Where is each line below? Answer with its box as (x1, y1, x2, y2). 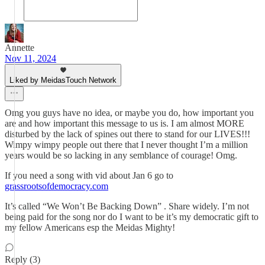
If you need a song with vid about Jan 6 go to (5, 170, 173, 180)
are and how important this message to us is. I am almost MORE (5, 118, 244, 128)
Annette (5, 43, 34, 53)
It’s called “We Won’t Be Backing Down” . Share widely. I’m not (5, 201, 249, 211)
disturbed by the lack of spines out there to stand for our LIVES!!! (5, 129, 250, 139)
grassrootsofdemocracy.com (5, 181, 108, 191)
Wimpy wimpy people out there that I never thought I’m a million (5, 140, 248, 150)
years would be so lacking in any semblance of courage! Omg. (5, 150, 237, 160)
